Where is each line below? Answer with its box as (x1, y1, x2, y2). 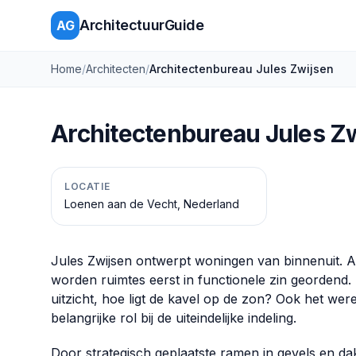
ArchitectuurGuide (79, 17, 204, 33)
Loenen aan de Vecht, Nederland (64, 197, 239, 211)
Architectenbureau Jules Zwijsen (149, 62, 334, 75)
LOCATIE (64, 180, 110, 192)
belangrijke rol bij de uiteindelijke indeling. (51, 310, 296, 326)
